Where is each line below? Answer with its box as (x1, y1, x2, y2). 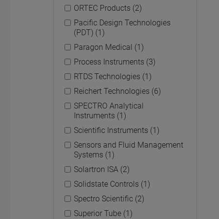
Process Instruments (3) (74, 57, 155, 66)
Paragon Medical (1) (74, 43, 144, 52)
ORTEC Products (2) (74, 3, 142, 13)
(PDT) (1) (74, 28, 105, 37)
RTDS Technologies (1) (74, 72, 152, 81)
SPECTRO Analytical (74, 101, 144, 110)
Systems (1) (74, 150, 114, 159)
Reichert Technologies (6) (74, 87, 161, 96)
